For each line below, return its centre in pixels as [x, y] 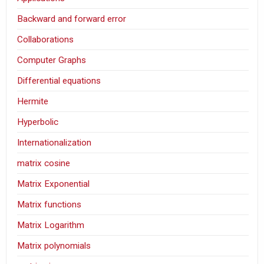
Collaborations [46, 39]
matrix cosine [44, 163]
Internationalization [55, 142]
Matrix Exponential [54, 184]
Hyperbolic [38, 122]
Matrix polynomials [54, 245]
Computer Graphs [52, 60]
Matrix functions [49, 204]
